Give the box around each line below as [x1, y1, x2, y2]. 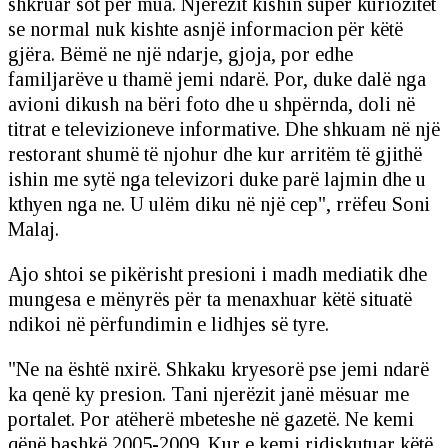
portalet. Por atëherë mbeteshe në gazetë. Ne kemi [8, 407, 414, 430]
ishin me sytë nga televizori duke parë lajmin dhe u [8, 167, 426, 190]
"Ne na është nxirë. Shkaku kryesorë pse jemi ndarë [8, 357, 429, 380]
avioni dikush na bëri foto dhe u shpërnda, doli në [8, 92, 415, 115]
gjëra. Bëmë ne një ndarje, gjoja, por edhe [8, 42, 353, 65]
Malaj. [8, 217, 59, 240]
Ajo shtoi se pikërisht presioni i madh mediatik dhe [8, 262, 427, 285]
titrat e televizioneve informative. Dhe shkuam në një [8, 117, 440, 140]
